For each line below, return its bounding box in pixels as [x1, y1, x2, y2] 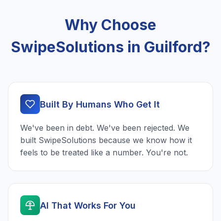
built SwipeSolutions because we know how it [20, 135, 192, 146]
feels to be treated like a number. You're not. [20, 147, 188, 158]
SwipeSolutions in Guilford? [11, 38, 210, 56]
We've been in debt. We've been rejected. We [20, 123, 189, 133]
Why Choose [65, 16, 156, 34]
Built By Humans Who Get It [40, 99, 160, 110]
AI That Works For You [40, 200, 136, 211]
